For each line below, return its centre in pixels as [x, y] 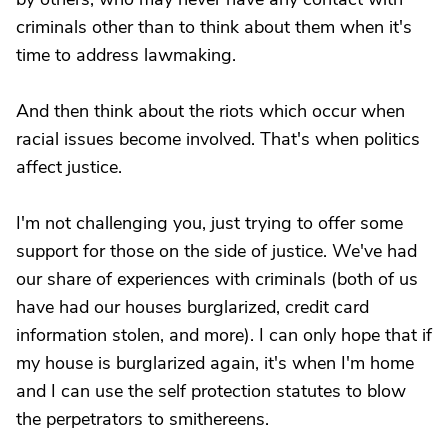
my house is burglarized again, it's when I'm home [215, 363]
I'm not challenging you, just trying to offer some [209, 223]
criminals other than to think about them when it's [214, 27]
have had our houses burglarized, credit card [192, 307]
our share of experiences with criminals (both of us [217, 279]
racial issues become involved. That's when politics [218, 139]
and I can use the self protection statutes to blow [211, 391]
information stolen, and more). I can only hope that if [224, 335]
